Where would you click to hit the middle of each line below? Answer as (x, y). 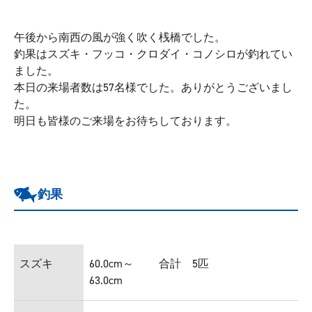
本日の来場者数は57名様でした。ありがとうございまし (153, 87)
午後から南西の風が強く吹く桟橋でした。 (120, 37)
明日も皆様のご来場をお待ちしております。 (125, 121)
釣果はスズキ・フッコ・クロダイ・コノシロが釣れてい (153, 54)
